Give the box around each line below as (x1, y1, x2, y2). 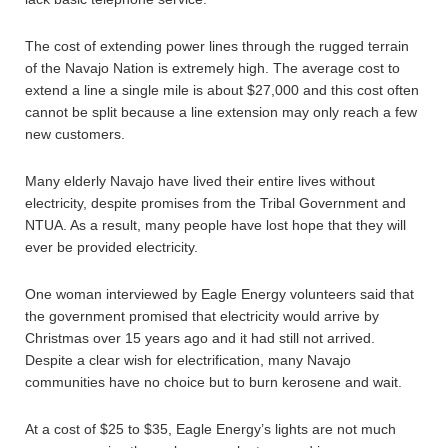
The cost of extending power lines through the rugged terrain (25, 38, 409, 54)
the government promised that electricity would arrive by (25, 308, 379, 324)
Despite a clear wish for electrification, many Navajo (25, 352, 351, 368)
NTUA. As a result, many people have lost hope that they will (25, 217, 406, 233)
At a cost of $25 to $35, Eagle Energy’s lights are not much (25, 421, 396, 437)
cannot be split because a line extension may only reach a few (25, 104, 417, 120)
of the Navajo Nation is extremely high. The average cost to (25, 60, 400, 76)
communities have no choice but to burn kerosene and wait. (25, 374, 402, 390)
